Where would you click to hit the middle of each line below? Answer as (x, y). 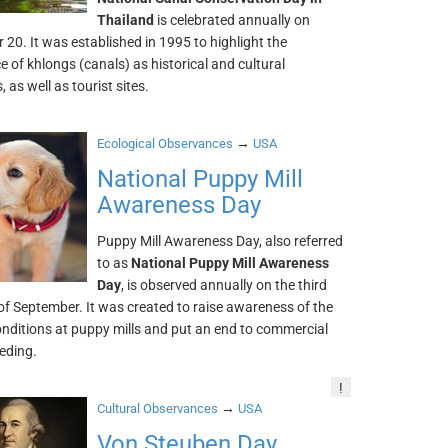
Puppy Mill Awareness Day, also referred (220, 241)
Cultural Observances (158, 408)
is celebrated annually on (232, 20)
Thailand (126, 20)
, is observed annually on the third (224, 285)
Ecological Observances (165, 143)
